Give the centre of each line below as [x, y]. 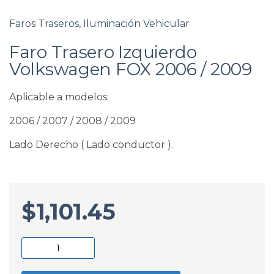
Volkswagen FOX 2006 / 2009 [131, 69]
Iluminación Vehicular [136, 24]
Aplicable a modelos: [59, 97]
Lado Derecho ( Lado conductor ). [91, 145]
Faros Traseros [44, 24]
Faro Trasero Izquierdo [103, 52]
